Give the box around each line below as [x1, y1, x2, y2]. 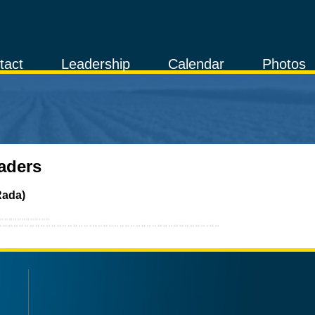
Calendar [167, 56, 224, 72]
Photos [262, 56, 306, 72]
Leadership [61, 56, 131, 72]
